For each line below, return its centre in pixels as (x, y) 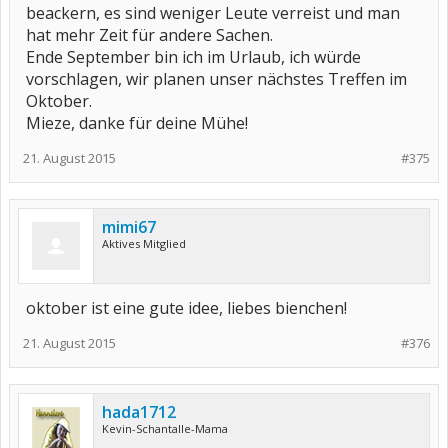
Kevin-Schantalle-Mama (165, 429)
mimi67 (129, 227)
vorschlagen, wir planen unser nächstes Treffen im (216, 79)
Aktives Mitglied (144, 244)
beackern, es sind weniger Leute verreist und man (213, 13)
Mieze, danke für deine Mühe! (137, 123)
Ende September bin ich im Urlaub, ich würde (193, 57)
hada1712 (139, 412)
